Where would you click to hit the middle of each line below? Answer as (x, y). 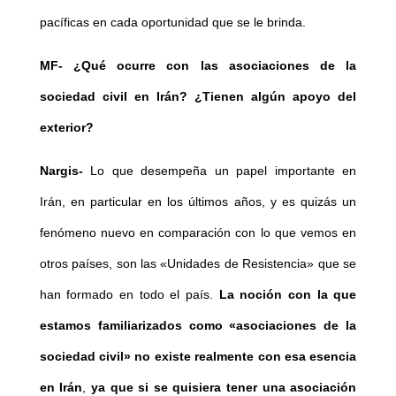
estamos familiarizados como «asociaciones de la (198, 326)
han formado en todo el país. (129, 295)
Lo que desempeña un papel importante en (220, 171)
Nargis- (61, 171)
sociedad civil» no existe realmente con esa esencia (198, 357)
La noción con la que (288, 295)
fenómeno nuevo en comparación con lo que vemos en (198, 233)
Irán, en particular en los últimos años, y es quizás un (198, 202)
